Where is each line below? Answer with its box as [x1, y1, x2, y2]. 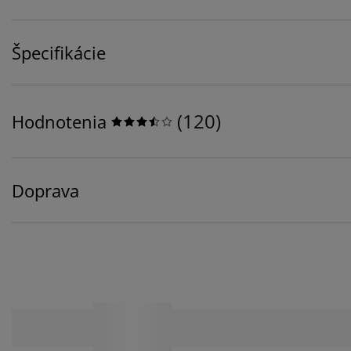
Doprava [12, 179, 79, 203]
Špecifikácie [12, 41, 106, 65]
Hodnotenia [12, 110, 107, 134]
